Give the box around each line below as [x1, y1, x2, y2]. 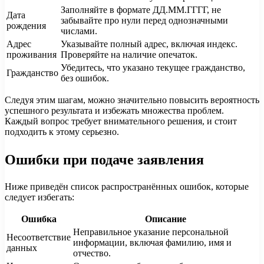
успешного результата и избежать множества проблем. [5, 105, 224, 115]
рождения [6, 21, 46, 31]
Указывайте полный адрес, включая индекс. [61, 39, 237, 49]
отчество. [73, 247, 111, 258]
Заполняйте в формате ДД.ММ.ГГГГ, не [61, 5, 221, 15]
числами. [61, 26, 97, 36]
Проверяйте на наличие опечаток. [61, 49, 197, 60]
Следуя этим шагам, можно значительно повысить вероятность [5, 95, 259, 105]
